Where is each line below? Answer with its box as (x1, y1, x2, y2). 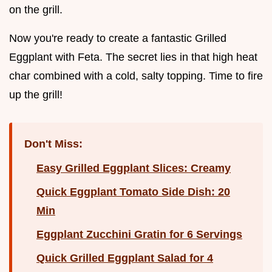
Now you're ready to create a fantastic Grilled (9, 32, 226, 44)
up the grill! (9, 88, 63, 101)
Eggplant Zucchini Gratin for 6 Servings (36, 228, 242, 240)
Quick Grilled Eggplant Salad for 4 (36, 251, 213, 264)
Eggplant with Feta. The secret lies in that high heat (9, 50, 257, 63)
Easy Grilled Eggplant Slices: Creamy (36, 161, 231, 174)
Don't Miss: (24, 137, 83, 150)
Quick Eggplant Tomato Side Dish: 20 (36, 185, 230, 198)
